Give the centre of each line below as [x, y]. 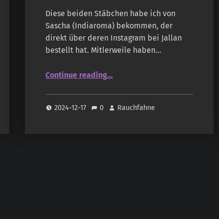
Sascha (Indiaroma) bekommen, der [109, 26]
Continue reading [76, 75]
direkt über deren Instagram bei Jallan [113, 38]
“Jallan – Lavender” [125, 70]
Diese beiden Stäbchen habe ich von [110, 14]
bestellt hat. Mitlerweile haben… [103, 50]
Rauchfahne [136, 107]
